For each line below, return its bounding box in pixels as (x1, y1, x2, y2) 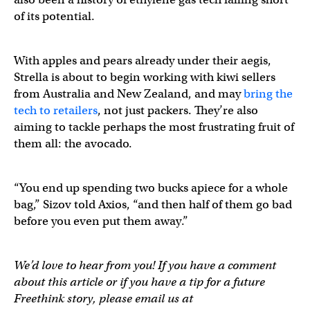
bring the (244, 86, 293, 101)
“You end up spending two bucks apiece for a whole (14, 180, 288, 195)
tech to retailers (14, 102, 98, 118)
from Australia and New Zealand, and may (14, 86, 244, 101)
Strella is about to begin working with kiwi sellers (14, 69, 275, 84)
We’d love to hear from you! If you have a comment (14, 257, 276, 273)
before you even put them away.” (14, 213, 188, 228)
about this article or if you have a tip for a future (14, 274, 265, 289)
